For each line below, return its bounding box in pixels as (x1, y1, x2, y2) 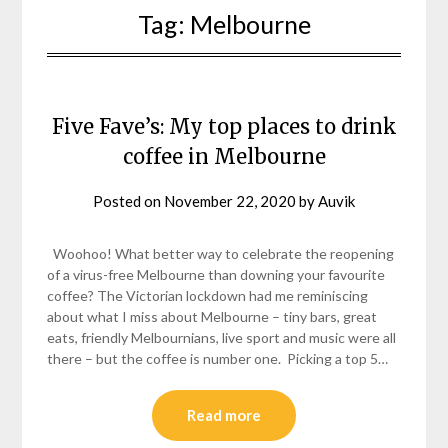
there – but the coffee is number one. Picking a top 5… (47, 350, 389, 368)
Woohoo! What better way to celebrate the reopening (47, 245, 395, 263)
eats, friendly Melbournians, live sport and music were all (47, 329, 397, 347)
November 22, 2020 (164, 192, 296, 211)
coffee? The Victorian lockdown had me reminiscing (47, 287, 369, 305)
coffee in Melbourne (122, 144, 326, 170)
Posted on (93, 192, 164, 211)
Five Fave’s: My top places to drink (51, 114, 397, 140)
